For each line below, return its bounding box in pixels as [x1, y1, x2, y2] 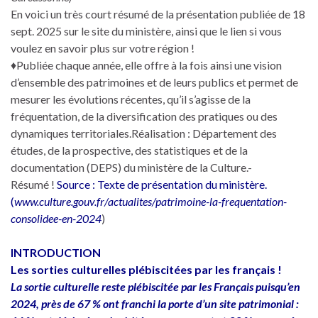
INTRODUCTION [11, 245, 101, 259]
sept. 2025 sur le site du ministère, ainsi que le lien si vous [11, 23, 282, 38]
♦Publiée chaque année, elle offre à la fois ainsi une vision [11, 57, 282, 72]
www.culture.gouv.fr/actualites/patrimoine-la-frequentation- [14, 194, 287, 208]
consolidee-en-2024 [11, 211, 102, 225]
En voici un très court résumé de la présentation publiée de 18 [11, 6, 305, 21]
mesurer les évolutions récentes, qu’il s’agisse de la [11, 92, 251, 106]
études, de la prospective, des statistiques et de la [11, 143, 248, 157]
